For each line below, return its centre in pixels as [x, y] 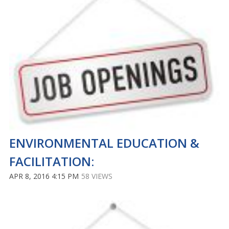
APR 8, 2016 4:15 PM [44, 176]
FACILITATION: [52, 161]
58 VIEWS [97, 176]
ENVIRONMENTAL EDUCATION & [104, 143]
